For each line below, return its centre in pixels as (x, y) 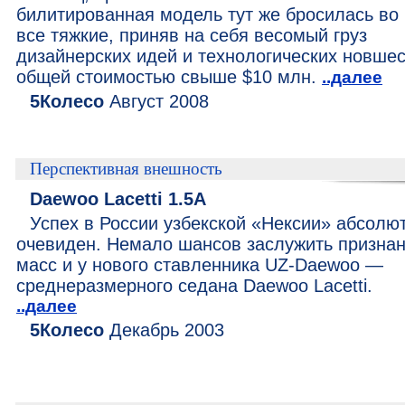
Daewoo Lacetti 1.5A (118, 199)
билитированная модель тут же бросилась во (207, 14)
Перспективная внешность (126, 169)
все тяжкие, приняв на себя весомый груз (192, 35)
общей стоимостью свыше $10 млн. (169, 77)
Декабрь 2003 (164, 330)
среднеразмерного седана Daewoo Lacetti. (194, 286)
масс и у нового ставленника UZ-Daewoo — (200, 265)
